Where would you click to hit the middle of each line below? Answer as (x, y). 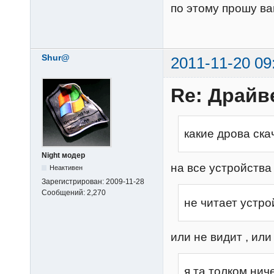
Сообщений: (64, 192)
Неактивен (66, 167)
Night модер (63, 155)
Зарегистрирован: (74, 181)
